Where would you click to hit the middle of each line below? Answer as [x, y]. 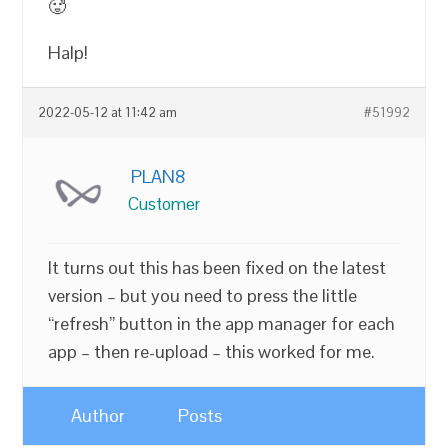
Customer [164, 204]
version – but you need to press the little [203, 296]
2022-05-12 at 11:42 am [108, 113]
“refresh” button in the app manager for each [222, 324]
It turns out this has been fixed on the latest [217, 268]
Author [98, 416]
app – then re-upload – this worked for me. [212, 352]
